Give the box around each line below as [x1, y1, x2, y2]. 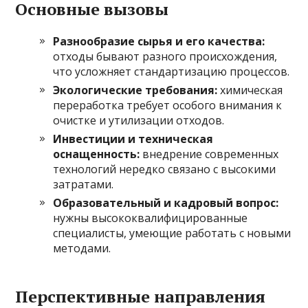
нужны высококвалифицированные [53, 210, 248, 226]
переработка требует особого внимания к [53, 98, 283, 113]
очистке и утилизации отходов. [53, 113, 225, 129]
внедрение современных [140, 146, 279, 162]
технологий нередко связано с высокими [53, 162, 276, 177]
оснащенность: [53, 146, 140, 162]
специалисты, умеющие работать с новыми [53, 225, 291, 241]
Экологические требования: [53, 82, 218, 98]
